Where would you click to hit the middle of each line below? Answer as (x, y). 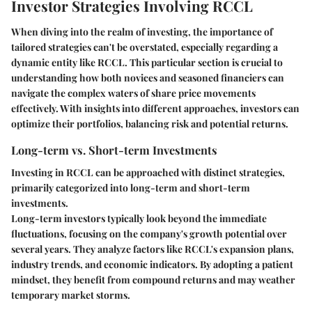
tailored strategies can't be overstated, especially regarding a (145, 47)
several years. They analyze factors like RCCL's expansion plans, (153, 249)
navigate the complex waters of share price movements (133, 93)
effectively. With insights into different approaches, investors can (155, 109)
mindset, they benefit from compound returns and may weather (153, 279)
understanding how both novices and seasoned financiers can (148, 78)
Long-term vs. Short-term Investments (114, 150)
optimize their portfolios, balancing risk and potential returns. (150, 124)
